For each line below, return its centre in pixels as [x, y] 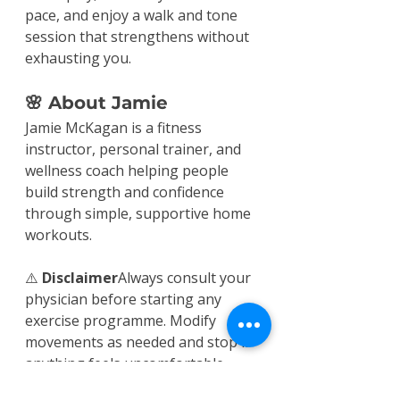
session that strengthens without [139, 36]
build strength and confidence [126, 192]
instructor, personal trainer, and [135, 149]
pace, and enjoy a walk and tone [133, 15]
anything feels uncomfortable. [126, 363]
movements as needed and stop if [139, 342]
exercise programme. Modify [122, 320]
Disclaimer [80, 277]
